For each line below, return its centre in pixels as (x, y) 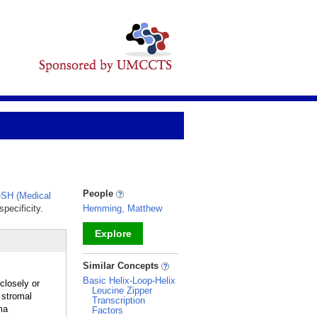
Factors (108, 310)
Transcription (119, 300)
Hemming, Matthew (122, 208)
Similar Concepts (122, 266)
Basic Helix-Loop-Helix (129, 281)
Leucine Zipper (122, 290)
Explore (113, 234)
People (99, 194)
